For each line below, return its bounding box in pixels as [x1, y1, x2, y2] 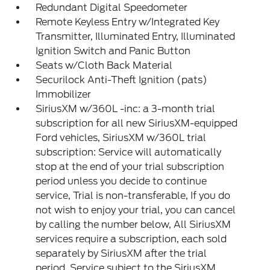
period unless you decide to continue [36, 175, 207, 187]
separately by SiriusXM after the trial [36, 248, 207, 259]
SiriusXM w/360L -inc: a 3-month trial [36, 103, 216, 115]
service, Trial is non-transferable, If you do [36, 190, 231, 201]
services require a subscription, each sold [36, 233, 227, 245]
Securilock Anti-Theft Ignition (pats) [36, 74, 208, 86]
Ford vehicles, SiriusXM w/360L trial [36, 132, 207, 143]
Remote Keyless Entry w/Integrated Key [36, 16, 220, 28]
